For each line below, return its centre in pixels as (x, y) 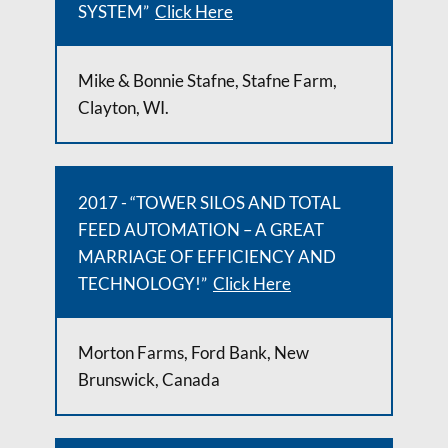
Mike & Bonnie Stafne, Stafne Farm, (207, 80)
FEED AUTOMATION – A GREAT (201, 229)
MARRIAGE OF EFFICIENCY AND (207, 256)
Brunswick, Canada (149, 379)
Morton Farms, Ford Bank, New (193, 352)
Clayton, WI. (123, 107)
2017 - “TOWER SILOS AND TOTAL (209, 202)
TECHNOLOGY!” (145, 283)
